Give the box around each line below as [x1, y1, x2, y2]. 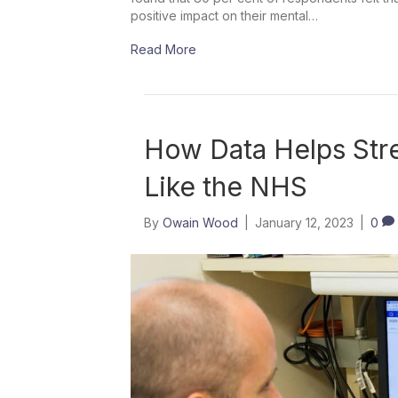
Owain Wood [163, 214, 238, 230]
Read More [131, 41, 196, 57]
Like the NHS [144, 170, 307, 203]
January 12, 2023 [255, 214, 354, 230]
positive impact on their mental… [131, 7, 318, 23]
